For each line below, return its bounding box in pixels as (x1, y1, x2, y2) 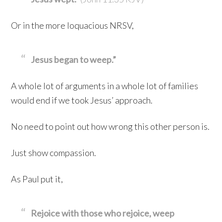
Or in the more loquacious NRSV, (11, 20, 134, 31)
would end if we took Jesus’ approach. (11, 95, 153, 106)
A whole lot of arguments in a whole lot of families (11, 80, 199, 92)
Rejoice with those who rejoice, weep (31, 208, 175, 219)
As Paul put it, (11, 173, 63, 185)
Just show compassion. (11, 147, 97, 159)
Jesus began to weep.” (31, 54, 116, 65)
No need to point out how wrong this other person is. (11, 121, 210, 132)
